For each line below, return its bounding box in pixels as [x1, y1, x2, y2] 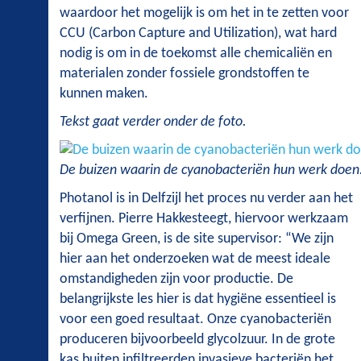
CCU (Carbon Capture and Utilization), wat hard [60, 26, 337, 41]
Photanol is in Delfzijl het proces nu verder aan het [60, 191, 353, 207]
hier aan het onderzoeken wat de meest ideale [60, 251, 330, 268]
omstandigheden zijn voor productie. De [60, 272, 293, 288]
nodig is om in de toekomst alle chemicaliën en [60, 46, 332, 61]
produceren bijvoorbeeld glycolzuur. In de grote [60, 332, 335, 348]
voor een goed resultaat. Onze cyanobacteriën [60, 312, 331, 328]
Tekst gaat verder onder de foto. [60, 114, 247, 130]
